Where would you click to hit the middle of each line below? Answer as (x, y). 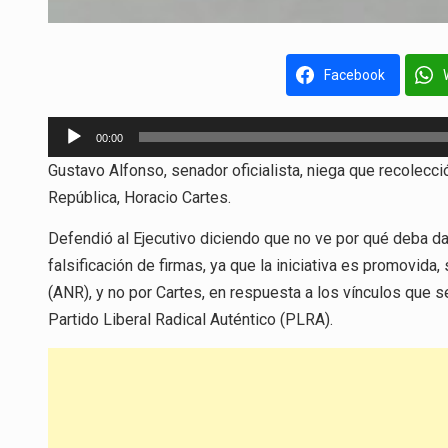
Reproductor (90, 128)
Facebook (354, 74)
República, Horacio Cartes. (139, 197)
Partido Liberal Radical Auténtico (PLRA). (190, 320)
